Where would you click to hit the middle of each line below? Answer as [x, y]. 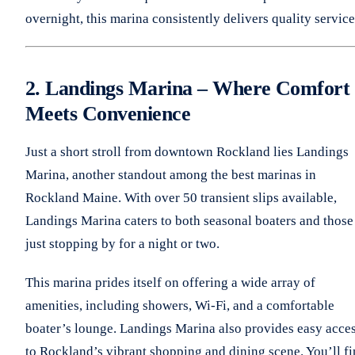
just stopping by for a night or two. [122, 243]
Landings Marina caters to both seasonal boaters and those [189, 220]
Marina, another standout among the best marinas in [171, 174]
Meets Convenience [108, 113]
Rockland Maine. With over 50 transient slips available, [181, 197]
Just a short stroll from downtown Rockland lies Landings [187, 151]
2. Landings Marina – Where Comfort [188, 88]
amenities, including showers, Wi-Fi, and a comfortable [180, 305]
